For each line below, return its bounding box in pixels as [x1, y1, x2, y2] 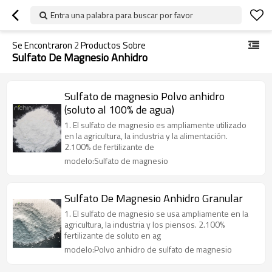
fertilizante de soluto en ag [64, 229, 161, 242]
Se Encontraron [12, 38, 74, 52]
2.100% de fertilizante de [64, 140, 154, 153]
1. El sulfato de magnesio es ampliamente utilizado [64, 118, 246, 131]
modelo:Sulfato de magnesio [64, 154, 168, 167]
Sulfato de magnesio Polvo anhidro [64, 88, 225, 104]
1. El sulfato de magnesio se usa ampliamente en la [64, 207, 248, 220]
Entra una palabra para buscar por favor [50, 8, 193, 21]
